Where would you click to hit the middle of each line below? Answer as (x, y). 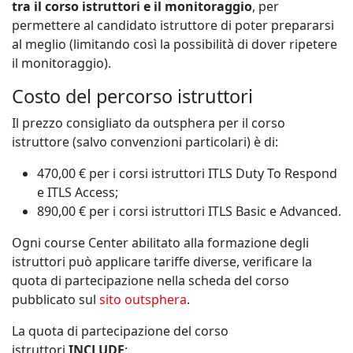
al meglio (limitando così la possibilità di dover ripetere (175, 45)
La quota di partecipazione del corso (120, 331)
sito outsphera (143, 300)
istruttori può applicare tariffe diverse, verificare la (162, 262)
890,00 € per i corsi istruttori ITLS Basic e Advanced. (189, 212)
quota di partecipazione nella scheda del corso (150, 281)
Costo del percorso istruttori (132, 97)
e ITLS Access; (78, 193)
